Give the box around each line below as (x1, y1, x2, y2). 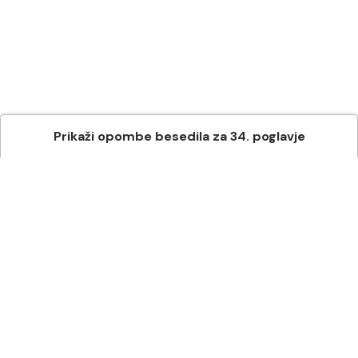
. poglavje (245, 128, 305, 145)
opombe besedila (93, 128, 209, 145)
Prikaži (53, 128, 94, 145)
